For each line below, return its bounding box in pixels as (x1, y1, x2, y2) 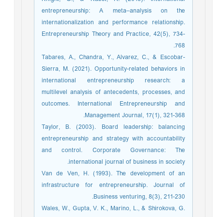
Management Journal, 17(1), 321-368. (87, 110, 187, 121)
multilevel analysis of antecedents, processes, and (44, 87, 187, 98)
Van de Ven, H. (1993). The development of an (44, 168, 187, 179)
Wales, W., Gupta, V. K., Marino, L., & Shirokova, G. (44, 203, 187, 214)
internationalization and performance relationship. (44, 17, 187, 28)
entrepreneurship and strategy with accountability (44, 133, 187, 144)
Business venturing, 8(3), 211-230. (96, 191, 187, 202)
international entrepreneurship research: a (44, 75, 187, 86)
